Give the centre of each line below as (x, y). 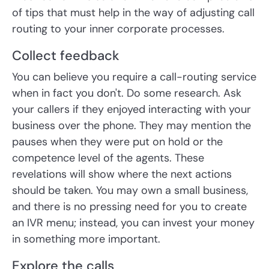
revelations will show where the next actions (122, 174)
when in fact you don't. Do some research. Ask (127, 93)
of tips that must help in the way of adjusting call (133, 13)
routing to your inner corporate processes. (118, 29)
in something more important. (86, 239)
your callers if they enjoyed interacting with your (131, 110)
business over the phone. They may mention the (131, 126)
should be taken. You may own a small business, (130, 191)
